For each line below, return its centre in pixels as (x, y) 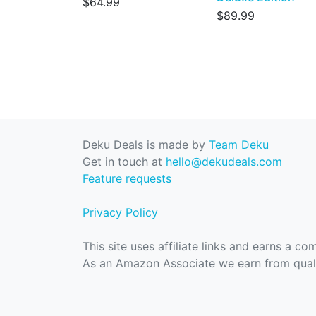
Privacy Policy (120, 213)
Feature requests (127, 179)
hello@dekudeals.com (224, 162)
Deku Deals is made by (146, 145)
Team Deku (239, 145)
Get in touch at (124, 162)
